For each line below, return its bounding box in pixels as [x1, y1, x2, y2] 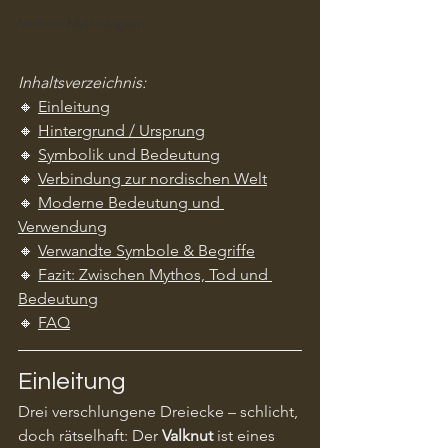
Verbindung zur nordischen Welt [38, 168, 267, 188]
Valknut [162, 425, 213, 445]
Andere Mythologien [15, 14, 145, 32]
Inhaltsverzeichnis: [18, 72, 146, 92]
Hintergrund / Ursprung [38, 120, 205, 140]
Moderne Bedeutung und [38, 192, 224, 212]
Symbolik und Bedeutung [38, 144, 220, 164]
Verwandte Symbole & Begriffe [38, 240, 255, 260]
